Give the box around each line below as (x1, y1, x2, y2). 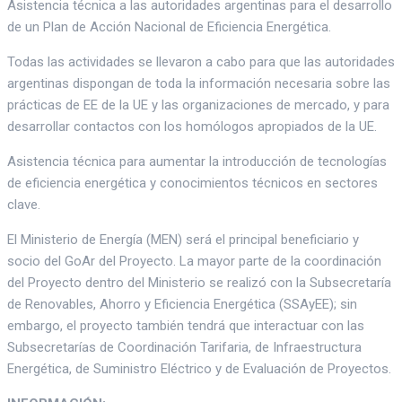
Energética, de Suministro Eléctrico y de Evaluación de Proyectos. (7, 360, 391, 377)
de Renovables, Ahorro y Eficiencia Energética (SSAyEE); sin (7, 295, 357, 312)
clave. (7, 196, 40, 213)
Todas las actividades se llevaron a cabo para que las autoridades (7, 53, 395, 70)
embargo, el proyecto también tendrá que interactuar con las (7, 317, 364, 334)
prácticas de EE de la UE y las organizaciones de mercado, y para (7, 96, 389, 113)
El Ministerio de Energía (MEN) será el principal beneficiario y (7, 231, 359, 248)
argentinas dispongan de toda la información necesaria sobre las (7, 74, 390, 92)
